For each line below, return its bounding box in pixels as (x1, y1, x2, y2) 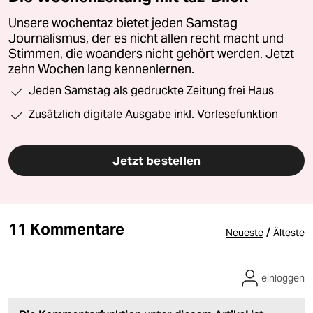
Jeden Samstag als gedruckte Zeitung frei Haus (29, 84, 274, 98)
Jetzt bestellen (112, 153, 201, 169)
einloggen (261, 272, 305, 285)
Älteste (273, 226, 305, 240)
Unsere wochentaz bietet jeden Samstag (8, 15, 238, 31)
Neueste (226, 226, 263, 240)
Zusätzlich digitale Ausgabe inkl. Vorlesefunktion (29, 108, 278, 122)
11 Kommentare (8, 219, 125, 240)
